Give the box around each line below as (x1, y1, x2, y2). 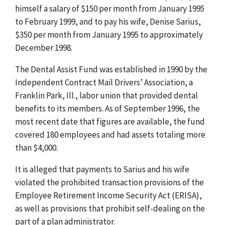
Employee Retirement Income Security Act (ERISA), (15, 189, 202, 201)
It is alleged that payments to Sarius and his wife (15, 163, 189, 175)
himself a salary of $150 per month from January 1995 (15, 3, 204, 14)
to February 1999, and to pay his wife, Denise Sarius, (15, 16, 201, 27)
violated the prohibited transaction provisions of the (15, 176, 204, 188)
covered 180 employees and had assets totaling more (15, 129, 205, 140)
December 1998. (15, 42, 72, 53)
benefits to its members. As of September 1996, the (15, 102, 200, 114)
